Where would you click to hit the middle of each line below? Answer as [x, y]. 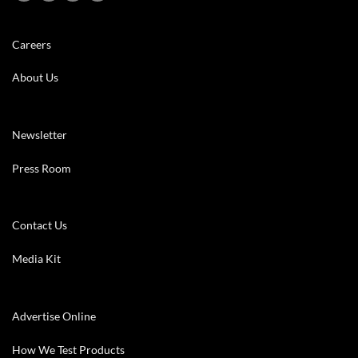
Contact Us [40, 225]
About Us [35, 78]
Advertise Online [54, 316]
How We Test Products [68, 349]
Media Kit [36, 259]
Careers [32, 44]
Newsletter [40, 134]
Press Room [42, 168]
